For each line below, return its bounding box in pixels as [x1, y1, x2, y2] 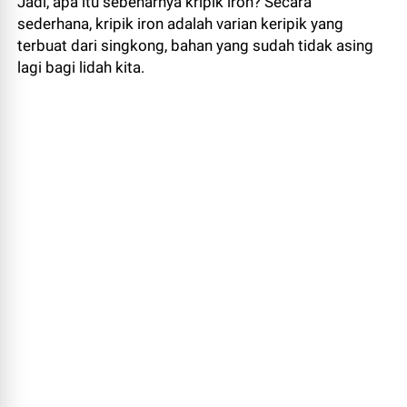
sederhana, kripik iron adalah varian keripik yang [17, 15, 344, 33]
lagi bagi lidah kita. [17, 58, 145, 76]
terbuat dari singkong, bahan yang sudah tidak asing [17, 36, 374, 55]
